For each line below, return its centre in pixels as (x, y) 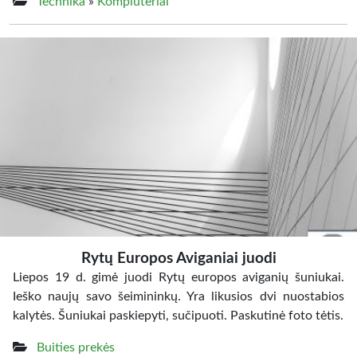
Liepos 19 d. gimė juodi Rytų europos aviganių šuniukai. (178, 277)
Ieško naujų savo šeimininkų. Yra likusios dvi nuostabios (178, 296)
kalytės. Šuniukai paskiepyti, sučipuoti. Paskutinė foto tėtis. (178, 316)
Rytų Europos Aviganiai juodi (178, 259)
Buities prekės (76, 347)
